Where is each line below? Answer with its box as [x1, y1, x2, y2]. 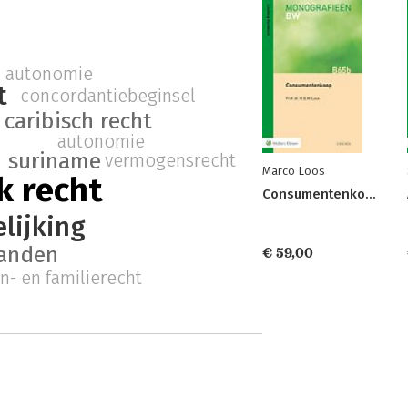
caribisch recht [5, 107, 153, 135]
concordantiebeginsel [19, 84, 196, 107]
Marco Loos [262, 164, 324, 178]
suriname [8, 147, 102, 175]
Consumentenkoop [365, 186, 376, 202]
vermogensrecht [105, 149, 237, 172]
